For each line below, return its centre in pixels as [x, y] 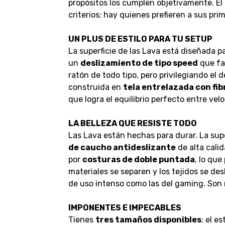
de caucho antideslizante [122, 148]
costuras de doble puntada [138, 160]
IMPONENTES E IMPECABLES [125, 208]
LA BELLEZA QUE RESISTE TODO [132, 124]
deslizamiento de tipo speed [139, 63]
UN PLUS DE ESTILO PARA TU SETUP [140, 39]
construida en [95, 87]
